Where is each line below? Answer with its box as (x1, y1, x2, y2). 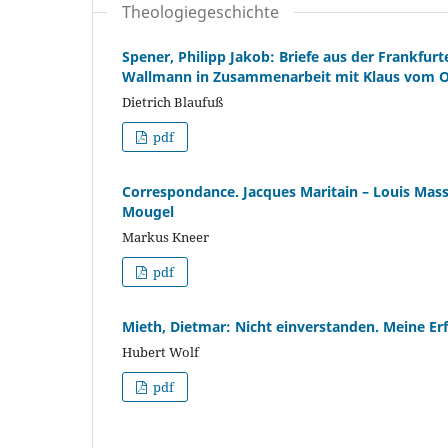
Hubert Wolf (122, 342, 199, 361)
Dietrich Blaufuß (122, 92, 223, 111)
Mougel (122, 201, 174, 221)
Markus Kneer (122, 227, 209, 246)
